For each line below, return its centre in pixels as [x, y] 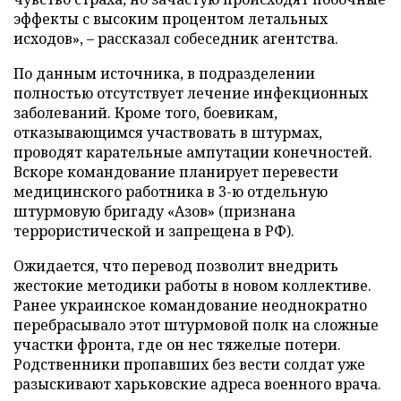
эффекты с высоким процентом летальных [171, 18]
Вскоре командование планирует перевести [176, 171]
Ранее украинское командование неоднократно [190, 305]
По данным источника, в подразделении [164, 73]
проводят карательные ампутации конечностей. [193, 152]
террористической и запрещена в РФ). [154, 230]
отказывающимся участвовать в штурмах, [168, 132]
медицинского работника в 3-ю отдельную [171, 191]
